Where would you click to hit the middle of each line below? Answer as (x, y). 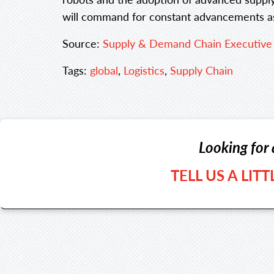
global (104, 70)
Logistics (144, 70)
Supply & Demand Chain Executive (187, 43)
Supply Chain (202, 70)
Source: (83, 43)
